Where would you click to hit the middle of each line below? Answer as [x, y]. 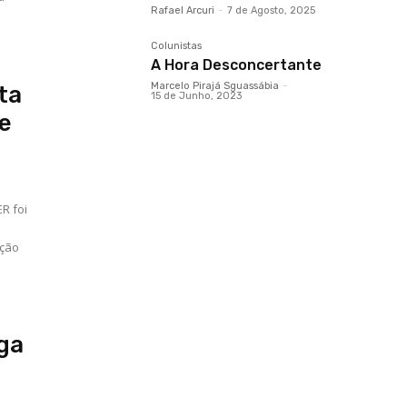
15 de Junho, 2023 [196, 96]
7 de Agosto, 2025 [271, 11]
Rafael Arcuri [183, 11]
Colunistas [176, 46]
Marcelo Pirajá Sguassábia [215, 86]
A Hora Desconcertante [236, 65]
